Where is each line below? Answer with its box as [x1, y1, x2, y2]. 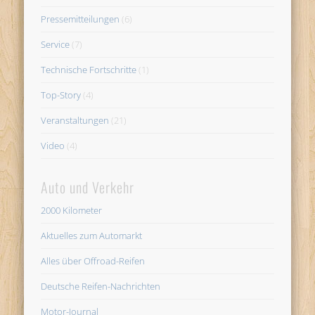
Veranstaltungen [41, 113, 110, 127]
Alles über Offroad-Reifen [41, 255, 146, 268]
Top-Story [41, 88, 82, 101]
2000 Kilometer [41, 204, 103, 217]
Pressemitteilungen [41, 12, 120, 25]
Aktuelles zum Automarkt [41, 229, 143, 243]
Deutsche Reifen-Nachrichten [41, 280, 161, 293]
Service [41, 37, 70, 51]
